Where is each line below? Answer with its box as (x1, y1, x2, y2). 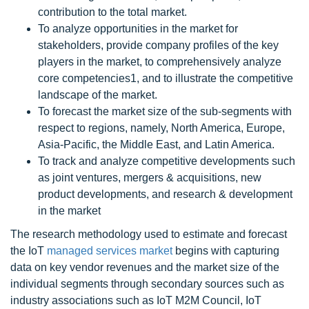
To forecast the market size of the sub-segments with (38, 106, 292, 117)
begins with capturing (172, 245, 279, 257)
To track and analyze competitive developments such (38, 155, 295, 167)
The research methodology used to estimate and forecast (10, 228, 287, 240)
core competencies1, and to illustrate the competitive (38, 72, 293, 84)
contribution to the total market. (38, 6, 187, 18)
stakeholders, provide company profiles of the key (38, 39, 279, 51)
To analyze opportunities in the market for (38, 23, 238, 34)
